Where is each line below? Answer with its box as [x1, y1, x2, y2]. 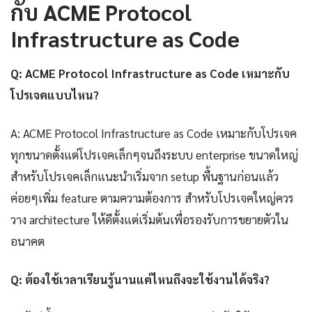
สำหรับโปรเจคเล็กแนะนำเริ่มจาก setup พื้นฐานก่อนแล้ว [10, 169, 279, 185]
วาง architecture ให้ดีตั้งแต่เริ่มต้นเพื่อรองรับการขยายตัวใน [10, 212, 288, 228]
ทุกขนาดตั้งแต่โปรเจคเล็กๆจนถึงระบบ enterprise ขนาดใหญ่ [10, 147, 298, 163]
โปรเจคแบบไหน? [10, 87, 99, 103]
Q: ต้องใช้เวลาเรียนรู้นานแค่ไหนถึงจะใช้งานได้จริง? [10, 272, 270, 288]
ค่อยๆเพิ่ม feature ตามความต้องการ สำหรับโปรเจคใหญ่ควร [10, 190, 294, 206]
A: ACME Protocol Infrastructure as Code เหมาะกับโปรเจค [10, 125, 297, 141]
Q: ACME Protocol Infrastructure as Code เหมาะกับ [10, 65, 290, 81]
